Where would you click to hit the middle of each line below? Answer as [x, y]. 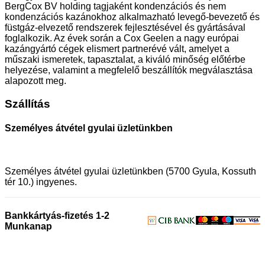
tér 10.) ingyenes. [41, 182]
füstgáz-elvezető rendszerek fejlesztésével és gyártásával [125, 28]
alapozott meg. [35, 81]
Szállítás [28, 104]
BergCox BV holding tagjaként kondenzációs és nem [115, 7]
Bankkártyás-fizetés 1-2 [57, 215]
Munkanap [28, 226]
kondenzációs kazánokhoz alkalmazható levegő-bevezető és [132, 17]
